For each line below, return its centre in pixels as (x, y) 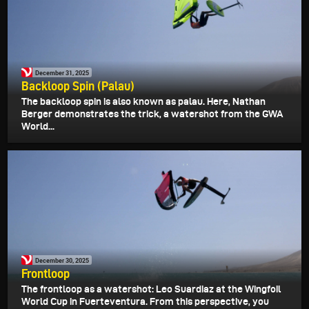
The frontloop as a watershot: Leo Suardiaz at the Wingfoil (151, 289)
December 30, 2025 (62, 260)
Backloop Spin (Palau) (78, 86)
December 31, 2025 (62, 72)
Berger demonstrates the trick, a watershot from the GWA (152, 114)
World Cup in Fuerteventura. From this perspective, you (145, 302)
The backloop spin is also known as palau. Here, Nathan (143, 102)
